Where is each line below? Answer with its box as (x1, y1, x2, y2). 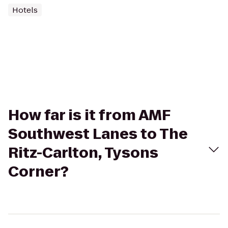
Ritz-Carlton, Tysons (8, 143, 158, 163)
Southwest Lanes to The (8, 124, 188, 144)
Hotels (12, 5, 38, 15)
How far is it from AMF (8, 105, 170, 125)
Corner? (8, 162, 69, 182)
